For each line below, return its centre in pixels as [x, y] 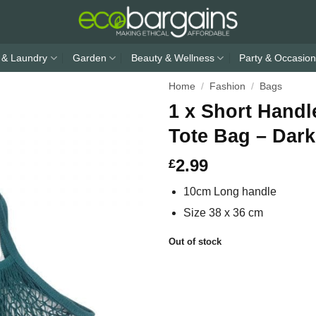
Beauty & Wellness [172, 58]
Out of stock [195, 241]
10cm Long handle [230, 192]
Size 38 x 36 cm [223, 213]
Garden [89, 58]
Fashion [228, 86]
